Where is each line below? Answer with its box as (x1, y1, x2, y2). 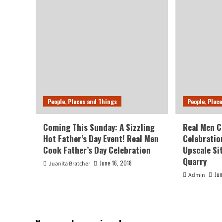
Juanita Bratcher (49, 159, 90, 168)
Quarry (183, 155, 207, 167)
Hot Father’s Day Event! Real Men (43, 132, 159, 145)
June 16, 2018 (100, 158, 132, 167)
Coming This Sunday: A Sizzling (43, 120, 155, 133)
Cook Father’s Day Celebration (43, 143, 151, 156)
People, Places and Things (48, 97, 117, 106)
